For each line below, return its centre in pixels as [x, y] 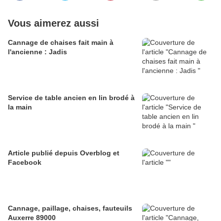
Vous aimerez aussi [54, 23]
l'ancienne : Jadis [37, 52]
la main [20, 107]
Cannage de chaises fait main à [61, 43]
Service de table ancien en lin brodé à [71, 98]
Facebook [25, 163]
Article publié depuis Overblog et [44, 153]
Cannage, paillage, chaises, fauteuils [70, 208]
